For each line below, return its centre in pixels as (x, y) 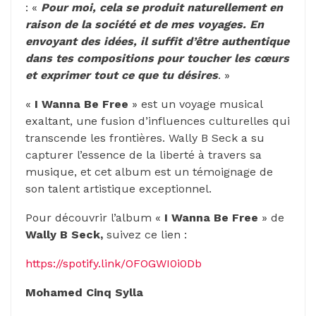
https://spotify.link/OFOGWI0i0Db (114, 263)
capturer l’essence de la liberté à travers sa (144, 154)
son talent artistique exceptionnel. (119, 188)
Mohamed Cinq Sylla (84, 292)
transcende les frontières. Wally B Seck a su (145, 138)
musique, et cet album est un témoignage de (149, 171)
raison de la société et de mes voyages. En (145, 24)
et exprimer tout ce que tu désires (122, 75)
